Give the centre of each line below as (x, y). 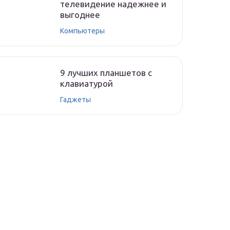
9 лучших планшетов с (106, 73)
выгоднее (80, 15)
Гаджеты (75, 100)
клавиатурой (87, 83)
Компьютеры (82, 31)
